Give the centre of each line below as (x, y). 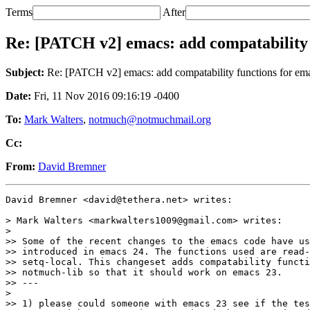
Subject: (25, 72)
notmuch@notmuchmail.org (150, 119)
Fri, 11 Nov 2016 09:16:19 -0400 (105, 95)
